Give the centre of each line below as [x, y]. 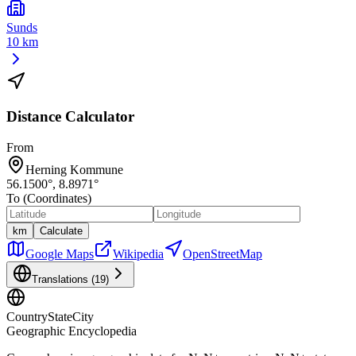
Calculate [61, 231]
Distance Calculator [70, 117]
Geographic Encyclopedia [72, 331]
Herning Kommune [74, 170]
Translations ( [63, 280]
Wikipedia [138, 254]
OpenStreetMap [222, 254]
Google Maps [60, 254]
